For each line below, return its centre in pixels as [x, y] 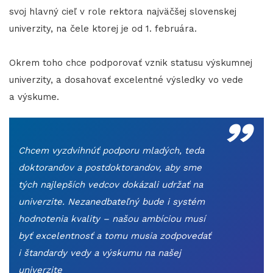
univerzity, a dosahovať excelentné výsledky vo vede [126, 80]
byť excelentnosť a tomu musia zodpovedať [115, 236]
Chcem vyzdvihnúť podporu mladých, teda [111, 151]
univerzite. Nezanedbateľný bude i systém [112, 202]
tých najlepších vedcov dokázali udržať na [111, 185]
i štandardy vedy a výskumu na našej [100, 253]
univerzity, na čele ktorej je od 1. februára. [105, 29]
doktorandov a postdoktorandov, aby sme [110, 168]
